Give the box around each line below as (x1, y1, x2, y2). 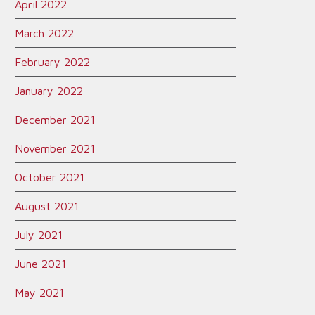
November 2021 (15, 142, 95, 155)
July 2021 (15, 229, 63, 241)
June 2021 (15, 257, 66, 270)
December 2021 (15, 113, 95, 126)
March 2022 (15, 27, 74, 39)
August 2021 (15, 200, 79, 212)
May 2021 (15, 286, 64, 299)
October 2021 (15, 171, 84, 184)
